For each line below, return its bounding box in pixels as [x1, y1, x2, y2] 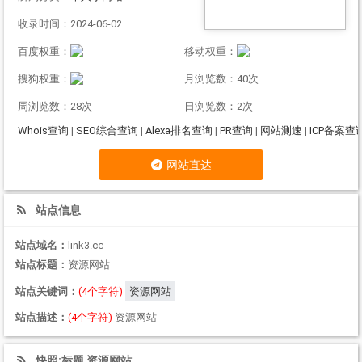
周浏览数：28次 [18, 100, 92, 113]
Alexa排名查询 [145, 124, 213, 137]
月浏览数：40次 [184, 73, 259, 86]
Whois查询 [18, 124, 69, 137]
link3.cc [68, 238, 103, 251]
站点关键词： [15, 284, 78, 297]
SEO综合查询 [76, 124, 138, 137]
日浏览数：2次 [184, 100, 253, 113]
